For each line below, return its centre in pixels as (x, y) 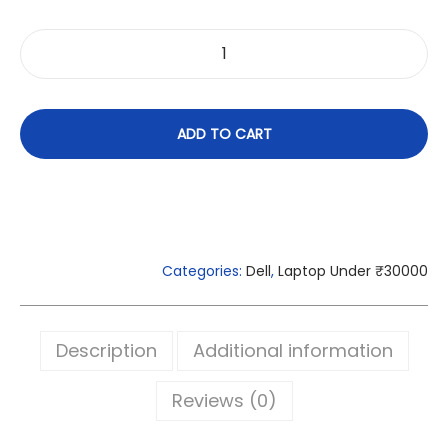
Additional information (292, 350)
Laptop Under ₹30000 (353, 271)
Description (106, 350)
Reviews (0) (224, 400)
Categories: (204, 271)
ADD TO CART (224, 134)
